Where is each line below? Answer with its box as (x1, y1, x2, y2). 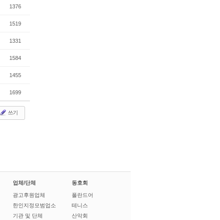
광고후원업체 (13, 192, 45, 198)
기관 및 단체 (13, 213, 43, 219)
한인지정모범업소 (13, 202, 56, 208)
